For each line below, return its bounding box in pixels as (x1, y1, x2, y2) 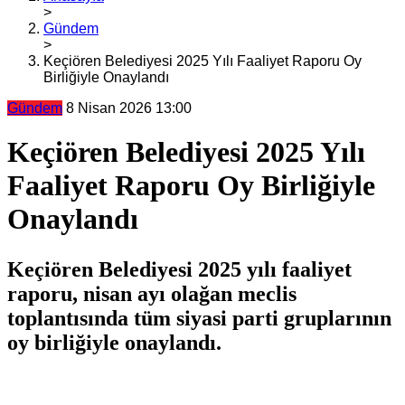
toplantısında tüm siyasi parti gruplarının (7, 306, 391, 331)
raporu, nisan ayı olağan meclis (7, 282, 297, 306)
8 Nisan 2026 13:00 (66, 100, 192, 116)
